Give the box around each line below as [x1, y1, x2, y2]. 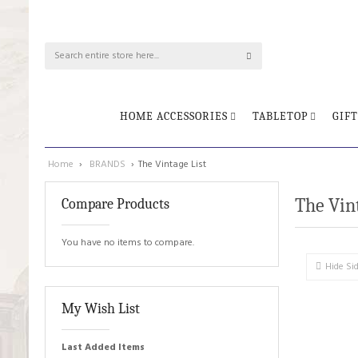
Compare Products [62, 196, 169, 213]
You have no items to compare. [62, 235, 194, 251]
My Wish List [62, 300, 140, 317]
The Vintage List [138, 157, 206, 173]
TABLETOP [253, 109, 308, 123]
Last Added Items [62, 340, 145, 356]
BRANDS [89, 157, 128, 173]
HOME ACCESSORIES [120, 109, 228, 123]
